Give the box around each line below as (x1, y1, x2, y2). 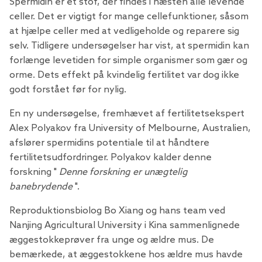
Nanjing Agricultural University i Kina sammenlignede (9, 220, 240, 232)
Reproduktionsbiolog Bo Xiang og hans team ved (9, 205, 225, 217)
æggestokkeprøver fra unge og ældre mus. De (9, 235, 214, 246)
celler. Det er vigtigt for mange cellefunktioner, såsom (9, 11, 249, 23)
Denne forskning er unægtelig (59, 167, 188, 178)
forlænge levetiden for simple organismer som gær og (9, 55, 247, 67)
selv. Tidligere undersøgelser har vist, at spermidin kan (9, 40, 249, 52)
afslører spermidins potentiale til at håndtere (9, 137, 209, 149)
